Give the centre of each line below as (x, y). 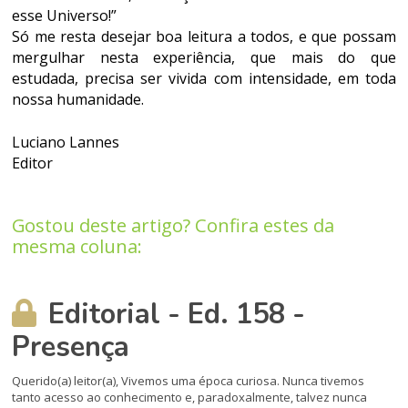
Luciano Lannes (66, 142)
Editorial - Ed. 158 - (173, 314)
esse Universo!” (65, 15)
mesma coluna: (77, 246)
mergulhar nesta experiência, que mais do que (204, 57)
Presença (71, 347)
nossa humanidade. (78, 99)
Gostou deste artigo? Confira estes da (173, 225)
